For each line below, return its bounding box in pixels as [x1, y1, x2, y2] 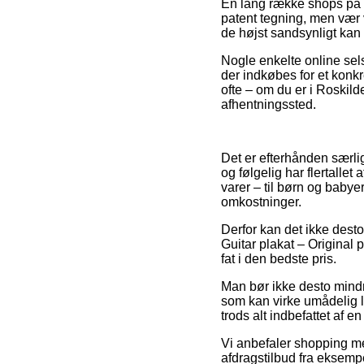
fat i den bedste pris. [221, 251, 336, 266]
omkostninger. [221, 194, 301, 209]
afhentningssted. [221, 97, 316, 111]
